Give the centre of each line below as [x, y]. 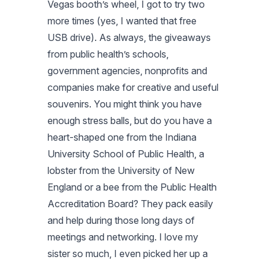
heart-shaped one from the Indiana [122, 137]
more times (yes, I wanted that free [122, 20]
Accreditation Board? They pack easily [130, 203]
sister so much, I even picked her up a [128, 253]
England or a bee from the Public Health [132, 187]
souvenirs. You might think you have [125, 104]
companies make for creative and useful [133, 87]
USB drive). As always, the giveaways [129, 37]
